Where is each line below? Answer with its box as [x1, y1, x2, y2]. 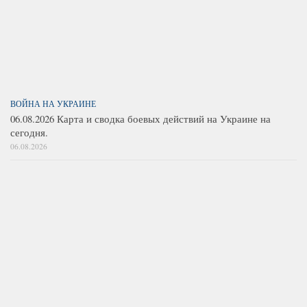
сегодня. [10, 125, 48, 139]
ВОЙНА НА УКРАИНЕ [10, 98, 96, 109]
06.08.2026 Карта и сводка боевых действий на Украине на [10, 111, 271, 125]
